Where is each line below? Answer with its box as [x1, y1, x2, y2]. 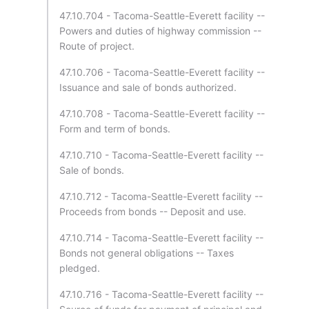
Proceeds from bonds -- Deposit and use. [59, 206, 246, 217]
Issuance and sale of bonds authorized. [59, 81, 237, 93]
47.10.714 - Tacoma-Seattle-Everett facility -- [59, 232, 263, 243]
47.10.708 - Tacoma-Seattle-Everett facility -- [59, 108, 265, 119]
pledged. [59, 262, 100, 274]
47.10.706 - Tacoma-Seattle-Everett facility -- [59, 66, 265, 78]
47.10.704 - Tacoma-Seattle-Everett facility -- [59, 10, 265, 21]
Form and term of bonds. [59, 123, 170, 134]
